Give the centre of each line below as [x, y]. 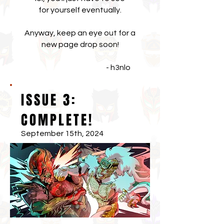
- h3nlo [80, 67]
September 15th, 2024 [62, 133]
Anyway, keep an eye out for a [80, 33]
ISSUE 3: [49, 100]
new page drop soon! [80, 44]
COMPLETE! [57, 120]
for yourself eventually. [80, 10]
